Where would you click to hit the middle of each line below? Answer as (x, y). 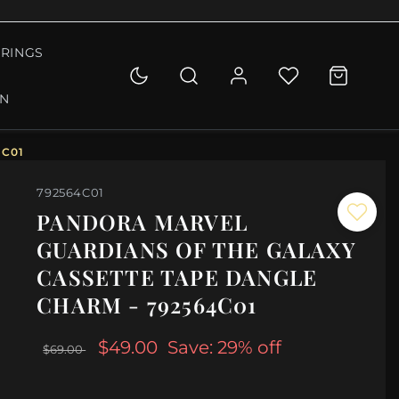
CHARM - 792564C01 (147, 305)
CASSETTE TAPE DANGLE (177, 277)
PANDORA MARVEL (142, 222)
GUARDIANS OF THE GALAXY (196, 250)
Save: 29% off (225, 348)
